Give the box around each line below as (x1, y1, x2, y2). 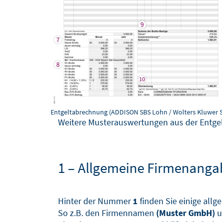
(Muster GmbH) (156, 207, 215, 219)
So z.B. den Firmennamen (58, 207, 156, 219)
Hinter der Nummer (58, 195, 133, 207)
